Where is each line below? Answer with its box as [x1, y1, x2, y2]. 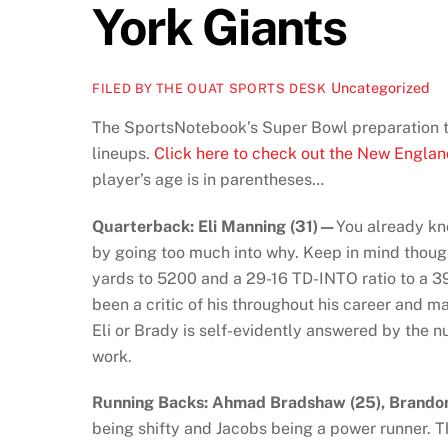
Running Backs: [92, 393, 208, 413]
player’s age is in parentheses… [92, 169, 324, 189]
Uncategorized [330, 79, 430, 97]
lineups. [92, 143, 154, 163]
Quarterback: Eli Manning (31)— [92, 216, 336, 236]
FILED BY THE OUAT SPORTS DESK [92, 81, 327, 97]
